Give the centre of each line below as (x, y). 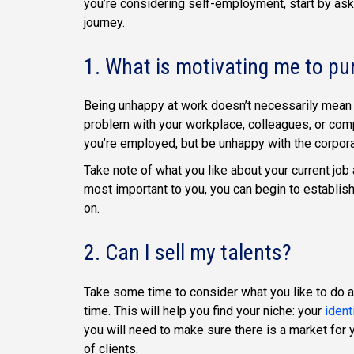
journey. (104, 23)
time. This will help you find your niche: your (204, 311)
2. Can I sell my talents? (188, 253)
